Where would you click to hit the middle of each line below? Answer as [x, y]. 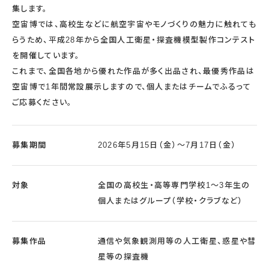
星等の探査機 [123, 257]
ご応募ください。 [42, 103]
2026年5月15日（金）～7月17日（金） [167, 145]
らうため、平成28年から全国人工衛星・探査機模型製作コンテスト [134, 40]
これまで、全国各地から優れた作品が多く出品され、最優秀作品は [133, 71]
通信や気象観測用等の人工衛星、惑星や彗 [177, 241]
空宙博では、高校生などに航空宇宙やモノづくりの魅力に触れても [134, 25]
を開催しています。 [46, 56]
